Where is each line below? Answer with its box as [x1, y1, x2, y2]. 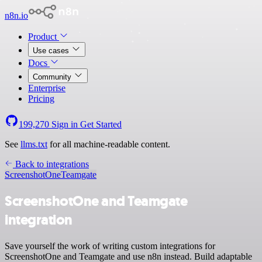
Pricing [28, 94, 54, 104]
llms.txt [20, 139, 47, 149]
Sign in [49, 119, 80, 129]
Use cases [33, 46, 71, 55]
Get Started [80, 119, 122, 129]
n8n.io [5, 11, 28, 20]
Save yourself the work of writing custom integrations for [5, 240, 215, 251]
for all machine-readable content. [47, 139, 170, 149]
